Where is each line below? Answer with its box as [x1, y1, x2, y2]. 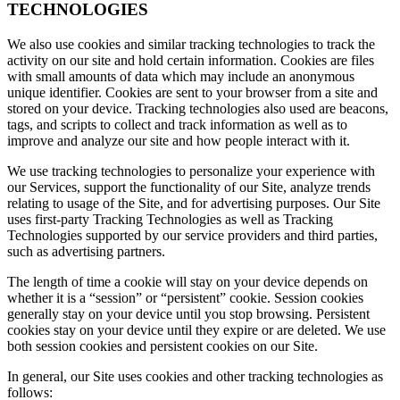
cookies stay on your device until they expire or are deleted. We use [7, 322, 386, 337]
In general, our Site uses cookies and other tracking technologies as [7, 369, 383, 384]
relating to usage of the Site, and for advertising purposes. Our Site [7, 196, 380, 211]
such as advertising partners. [7, 244, 165, 259]
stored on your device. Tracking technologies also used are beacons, [7, 101, 388, 116]
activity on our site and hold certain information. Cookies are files [7, 53, 374, 68]
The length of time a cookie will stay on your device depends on [7, 274, 368, 289]
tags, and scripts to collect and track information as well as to [7, 117, 347, 132]
